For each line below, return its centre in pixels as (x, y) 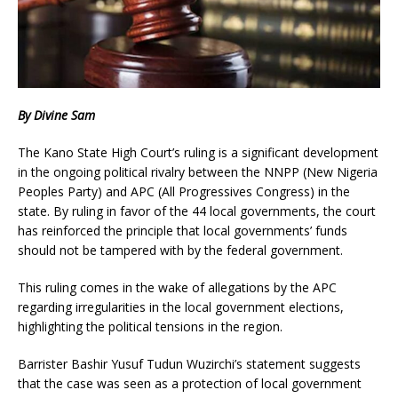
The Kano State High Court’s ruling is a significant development (198, 153)
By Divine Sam (56, 115)
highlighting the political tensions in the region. (150, 327)
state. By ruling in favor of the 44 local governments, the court (197, 211)
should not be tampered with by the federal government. (180, 251)
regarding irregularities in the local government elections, (181, 307)
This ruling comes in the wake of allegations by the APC (177, 288)
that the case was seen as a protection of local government (190, 384)
